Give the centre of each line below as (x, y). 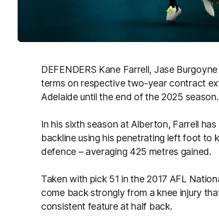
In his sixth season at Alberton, (107, 124)
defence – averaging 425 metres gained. (126, 151)
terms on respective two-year (105, 83)
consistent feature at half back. (108, 206)
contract (187, 83)
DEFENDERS (70, 69)
